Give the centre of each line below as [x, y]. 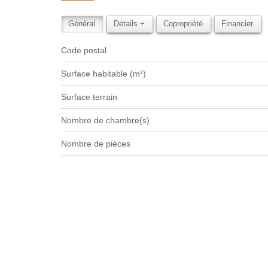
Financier [237, 24]
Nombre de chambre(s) [108, 120]
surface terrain [92, 97]
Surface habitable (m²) [106, 74]
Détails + [129, 24]
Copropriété [183, 24]
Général [82, 24]
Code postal [87, 50]
